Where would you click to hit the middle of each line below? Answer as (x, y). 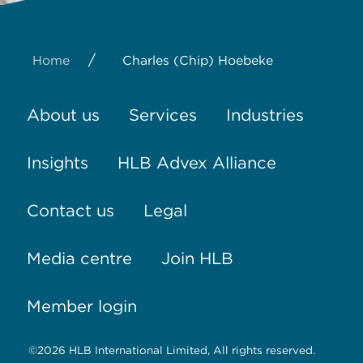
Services (162, 115)
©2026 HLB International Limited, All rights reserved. (172, 350)
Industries (265, 115)
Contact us (70, 210)
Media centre (79, 258)
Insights (57, 162)
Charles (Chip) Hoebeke (198, 61)
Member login (81, 306)
